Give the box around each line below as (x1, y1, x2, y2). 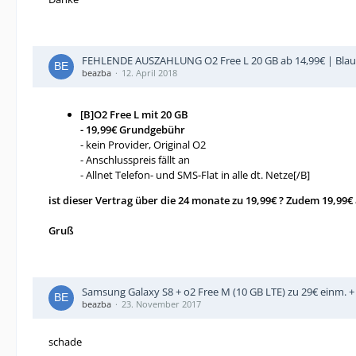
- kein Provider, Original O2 (80, 137, 206, 152)
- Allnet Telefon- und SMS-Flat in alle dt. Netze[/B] (80, 168, 310, 182)
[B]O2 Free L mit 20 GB (80, 107, 188, 122)
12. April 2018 (122, 67, 177, 79)
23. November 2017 (122, 298, 201, 310)
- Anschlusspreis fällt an (80, 153, 190, 167)
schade (48, 335, 82, 349)
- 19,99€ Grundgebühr (80, 122, 185, 137)
